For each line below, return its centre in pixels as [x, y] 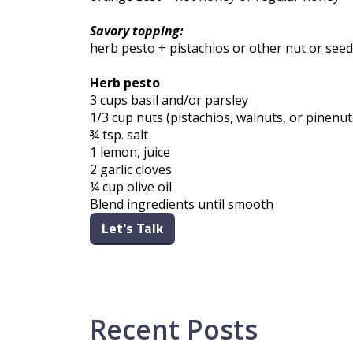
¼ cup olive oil [131, 187]
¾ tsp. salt [119, 135]
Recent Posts [174, 330]
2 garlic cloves [131, 170]
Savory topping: [137, 31]
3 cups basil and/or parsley [169, 100]
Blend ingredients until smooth [182, 204]
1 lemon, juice [130, 152]
